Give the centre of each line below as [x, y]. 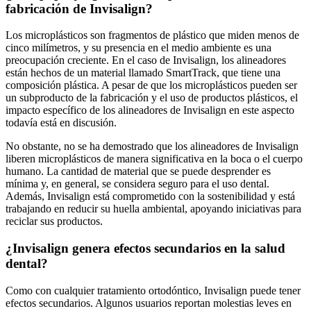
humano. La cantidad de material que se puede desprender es [138, 171]
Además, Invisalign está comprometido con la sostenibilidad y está [150, 196]
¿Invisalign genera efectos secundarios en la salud [145, 249]
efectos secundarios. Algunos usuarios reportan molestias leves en [149, 303]
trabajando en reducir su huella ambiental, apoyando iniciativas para [153, 209]
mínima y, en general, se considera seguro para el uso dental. [137, 184]
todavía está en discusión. [61, 123]
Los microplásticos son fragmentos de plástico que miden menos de [152, 35]
